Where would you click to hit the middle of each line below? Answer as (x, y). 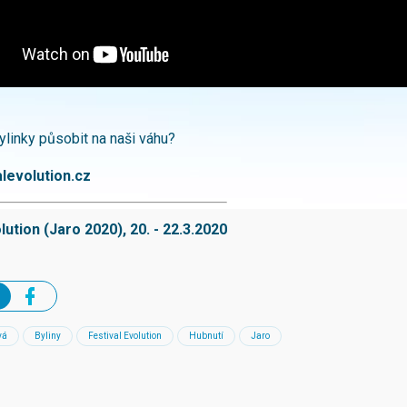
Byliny (48, 336)
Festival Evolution (125, 336)
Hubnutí (206, 336)
